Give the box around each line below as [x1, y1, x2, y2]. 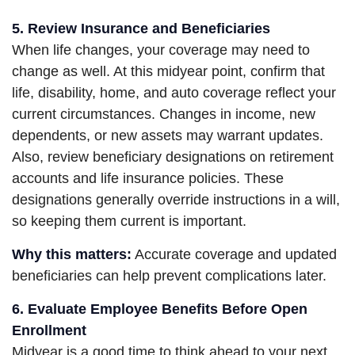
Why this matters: [12, 246, 132, 263]
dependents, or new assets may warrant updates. [12, 128, 323, 144]
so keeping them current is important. [12, 213, 246, 230]
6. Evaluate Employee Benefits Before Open [12, 301, 307, 318]
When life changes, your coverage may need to [12, 42, 310, 59]
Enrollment [12, 323, 86, 339]
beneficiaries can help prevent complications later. [12, 268, 326, 284]
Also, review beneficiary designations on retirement [12, 149, 334, 166]
